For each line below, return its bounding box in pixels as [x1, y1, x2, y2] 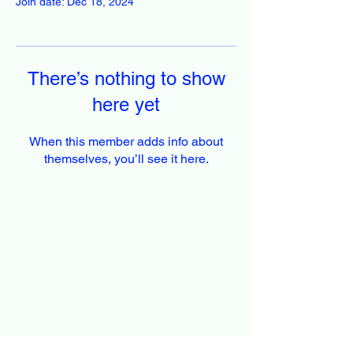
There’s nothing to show [27, 68, 225, 89]
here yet [92, 94, 160, 115]
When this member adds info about [29, 134, 223, 149]
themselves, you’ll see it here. [43, 151, 209, 166]
